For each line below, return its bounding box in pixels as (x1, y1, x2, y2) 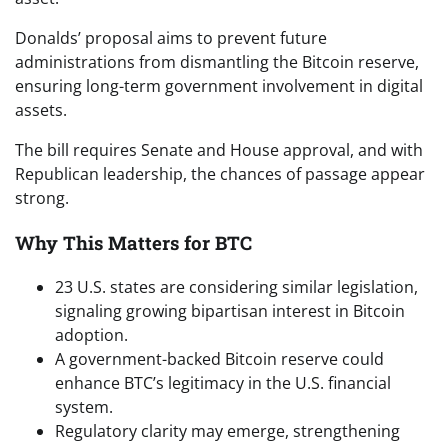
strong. (15, 186, 69, 209)
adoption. (55, 324, 128, 347)
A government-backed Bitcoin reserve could (55, 348, 384, 371)
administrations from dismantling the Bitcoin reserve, (15, 50, 419, 73)
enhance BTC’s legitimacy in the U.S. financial (55, 372, 391, 395)
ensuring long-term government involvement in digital (15, 74, 423, 97)
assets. (15, 98, 67, 121)
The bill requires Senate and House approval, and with (15, 138, 423, 161)
